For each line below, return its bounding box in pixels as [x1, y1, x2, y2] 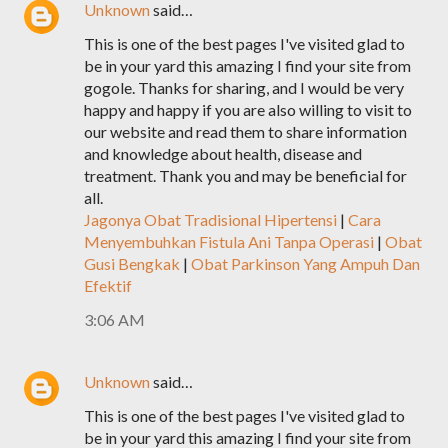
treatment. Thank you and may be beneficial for [84, 166, 407, 185]
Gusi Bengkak [84, 254, 180, 273]
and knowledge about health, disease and [84, 144, 362, 163]
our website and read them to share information [84, 122, 407, 141]
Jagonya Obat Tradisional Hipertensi [84, 210, 337, 229]
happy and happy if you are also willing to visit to [84, 100, 412, 119]
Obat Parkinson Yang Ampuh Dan [191, 254, 420, 273]
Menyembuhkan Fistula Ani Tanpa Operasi [84, 232, 374, 251]
